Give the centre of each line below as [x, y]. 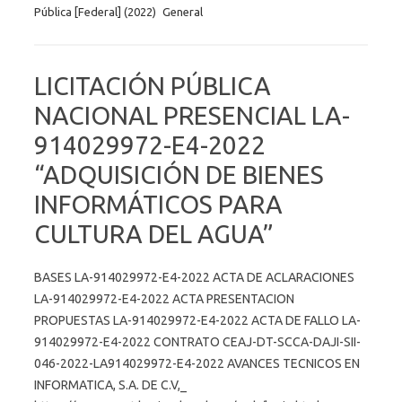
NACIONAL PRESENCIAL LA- [192, 115]
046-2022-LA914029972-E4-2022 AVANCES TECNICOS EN [197, 363]
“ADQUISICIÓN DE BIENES [179, 174]
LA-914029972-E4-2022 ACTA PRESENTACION [164, 298]
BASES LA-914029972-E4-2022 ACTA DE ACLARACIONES [194, 277]
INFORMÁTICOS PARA [158, 204]
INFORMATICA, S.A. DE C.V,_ [110, 385]
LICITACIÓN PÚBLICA [153, 85]
